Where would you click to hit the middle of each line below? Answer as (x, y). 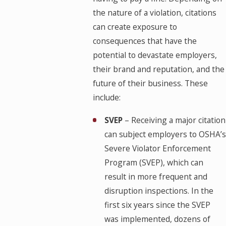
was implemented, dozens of (157, 219)
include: (106, 97)
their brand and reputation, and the (158, 69)
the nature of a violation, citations (154, 12)
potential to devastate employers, (155, 55)
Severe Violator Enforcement (157, 148)
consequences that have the (145, 41)
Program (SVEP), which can (154, 162)
